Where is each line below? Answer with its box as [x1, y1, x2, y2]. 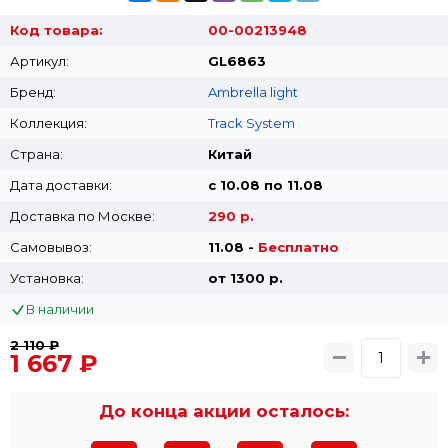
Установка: [10, 269, 84, 286]
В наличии [26, 300, 94, 317]
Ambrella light [207, 83, 298, 100]
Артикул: [10, 52, 69, 69]
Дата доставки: [10, 176, 112, 193]
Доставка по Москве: [10, 207, 155, 224]
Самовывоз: [10, 238, 92, 255]
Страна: [10, 145, 63, 162]
